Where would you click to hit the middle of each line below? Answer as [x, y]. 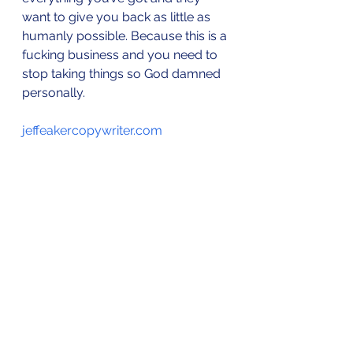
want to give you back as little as [118, 17]
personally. [54, 92]
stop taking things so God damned [123, 73]
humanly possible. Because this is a [126, 35]
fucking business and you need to [121, 54]
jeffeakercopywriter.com [92, 130]
